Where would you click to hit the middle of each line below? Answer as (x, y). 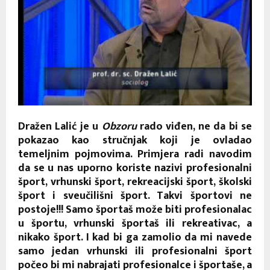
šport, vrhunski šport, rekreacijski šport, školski (135, 182)
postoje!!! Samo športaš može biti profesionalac (135, 209)
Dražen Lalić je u (60, 126)
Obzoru (119, 126)
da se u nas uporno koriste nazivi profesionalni (135, 168)
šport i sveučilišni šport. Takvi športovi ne (135, 196)
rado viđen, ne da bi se (194, 126)
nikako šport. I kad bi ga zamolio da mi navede (135, 237)
